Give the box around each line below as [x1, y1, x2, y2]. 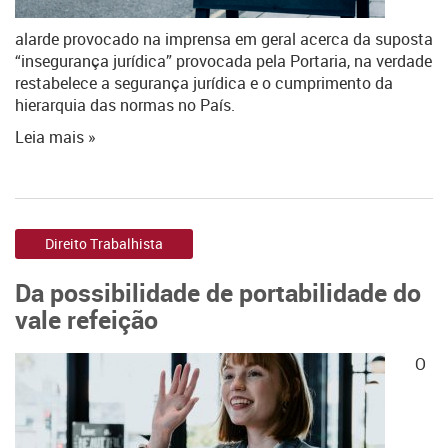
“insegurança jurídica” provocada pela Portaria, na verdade [15, 50, 432, 72]
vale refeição [15, 302, 158, 336]
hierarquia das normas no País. [15, 94, 235, 116]
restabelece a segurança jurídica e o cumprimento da [15, 72, 393, 94]
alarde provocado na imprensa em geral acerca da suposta [15, 28, 433, 50]
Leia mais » [15, 126, 96, 148]
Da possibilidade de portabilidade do [15, 275, 421, 309]
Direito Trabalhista [45, 234, 163, 253]
